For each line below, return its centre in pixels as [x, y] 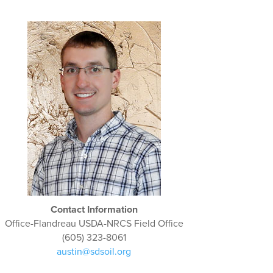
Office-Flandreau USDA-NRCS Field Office [94, 223]
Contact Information [94, 209]
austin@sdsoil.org [94, 251]
